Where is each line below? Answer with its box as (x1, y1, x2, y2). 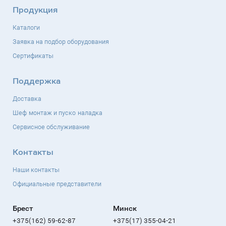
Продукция (13, 4, 58, 15)
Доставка (13, 94, 41, 103)
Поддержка (13, 75, 61, 86)
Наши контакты (13, 165, 60, 174)
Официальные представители (13, 179, 101, 188)
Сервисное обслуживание (13, 122, 90, 131)
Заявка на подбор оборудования (13, 37, 109, 46)
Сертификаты (13, 51, 53, 60)
